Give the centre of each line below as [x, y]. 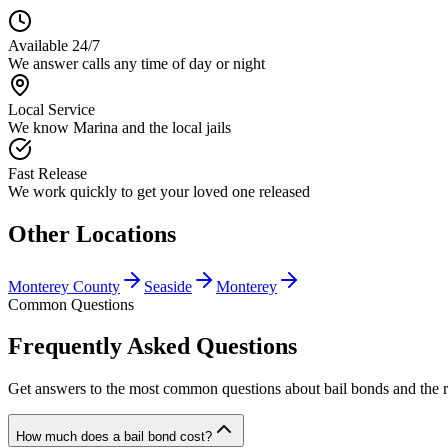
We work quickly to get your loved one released [159, 191]
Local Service [51, 109]
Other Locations [92, 233]
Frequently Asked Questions [152, 346]
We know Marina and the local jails [119, 127]
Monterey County [64, 286]
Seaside [168, 286]
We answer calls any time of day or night [136, 63]
